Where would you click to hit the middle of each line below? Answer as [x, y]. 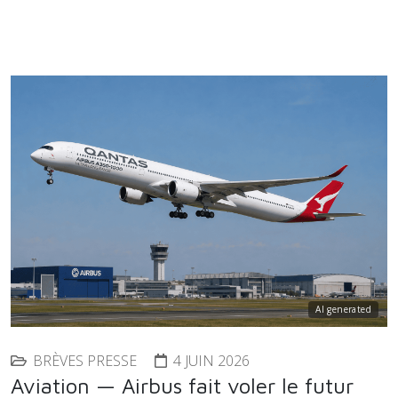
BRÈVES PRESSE [85, 360]
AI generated [343, 309]
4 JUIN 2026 [211, 360]
